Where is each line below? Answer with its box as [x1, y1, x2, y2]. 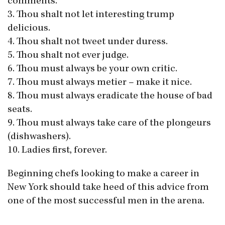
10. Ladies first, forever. [8, 146, 107, 156]
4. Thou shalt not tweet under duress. [8, 37, 168, 48]
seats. [8, 105, 32, 116]
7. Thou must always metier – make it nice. [8, 78, 192, 88]
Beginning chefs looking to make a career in [8, 169, 199, 180]
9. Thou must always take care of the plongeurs [8, 119, 211, 129]
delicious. [8, 24, 50, 34]
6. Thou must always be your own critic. [8, 64, 177, 75]
